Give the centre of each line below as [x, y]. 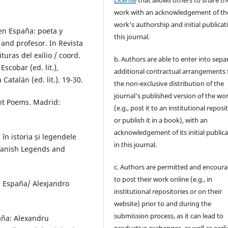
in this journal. [136, 144]
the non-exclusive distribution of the [169, 83]
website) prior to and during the [163, 203]
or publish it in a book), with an [161, 120]
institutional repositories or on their [168, 191]
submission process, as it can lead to [169, 216]
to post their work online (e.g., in [163, 179]
